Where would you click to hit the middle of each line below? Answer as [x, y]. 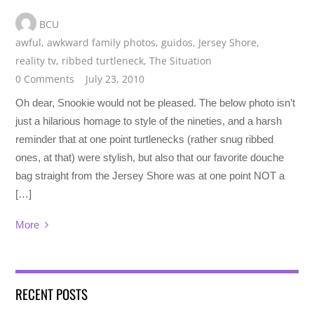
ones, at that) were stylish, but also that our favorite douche [150, 157]
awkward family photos [102, 42]
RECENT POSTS [52, 294]
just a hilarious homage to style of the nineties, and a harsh [149, 121]
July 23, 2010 [115, 78]
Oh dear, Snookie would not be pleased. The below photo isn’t [156, 102]
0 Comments [45, 78]
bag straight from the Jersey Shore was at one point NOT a [150, 175]
